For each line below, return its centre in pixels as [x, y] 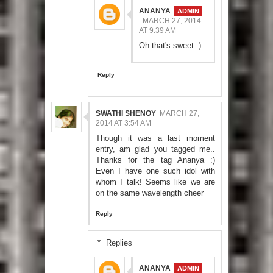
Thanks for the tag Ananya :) [155, 160]
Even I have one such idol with [155, 171]
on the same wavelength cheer [150, 193]
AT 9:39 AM [158, 31]
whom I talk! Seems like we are [155, 182]
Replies [119, 243]
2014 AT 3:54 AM [123, 123]
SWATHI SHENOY [126, 114]
